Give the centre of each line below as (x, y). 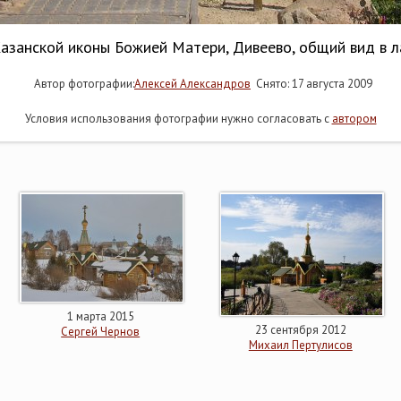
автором (354, 119)
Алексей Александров (192, 84)
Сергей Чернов (101, 332)
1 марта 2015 (100, 316)
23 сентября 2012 (300, 330)
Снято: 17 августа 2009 (311, 84)
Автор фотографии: (81, 84)
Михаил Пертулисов (300, 345)
